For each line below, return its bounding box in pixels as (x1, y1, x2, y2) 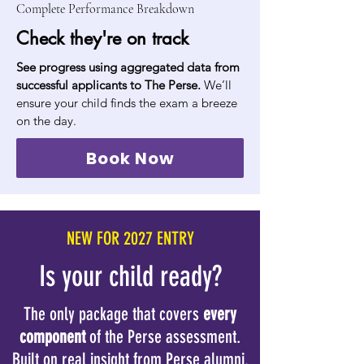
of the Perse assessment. (89, 326, 240, 348)
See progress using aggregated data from (16, 59, 240, 75)
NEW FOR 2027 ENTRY (66, 227, 194, 249)
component (19, 326, 89, 348)
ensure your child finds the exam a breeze (16, 95, 237, 110)
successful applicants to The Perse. (16, 77, 204, 93)
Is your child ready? (38, 259, 222, 293)
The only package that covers (24, 303, 199, 325)
